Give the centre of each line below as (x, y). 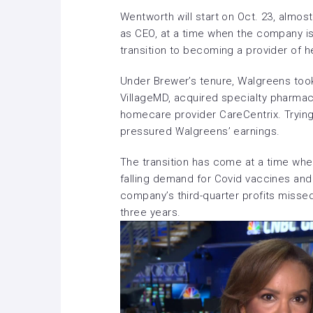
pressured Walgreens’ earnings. (200, 131)
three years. (151, 212)
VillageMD (145, 98)
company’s (149, 196)
